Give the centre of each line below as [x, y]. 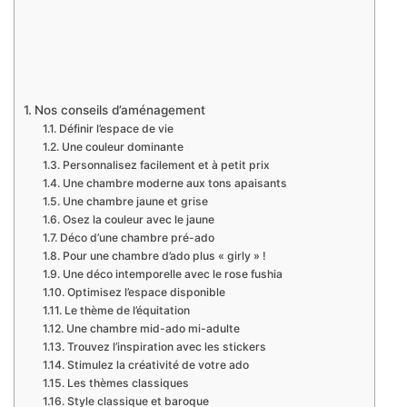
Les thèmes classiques [128, 383]
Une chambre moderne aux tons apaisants [174, 184]
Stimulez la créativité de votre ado [158, 365]
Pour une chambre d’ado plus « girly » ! [164, 256]
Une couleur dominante [122, 147]
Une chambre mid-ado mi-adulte [153, 329]
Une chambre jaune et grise [135, 202]
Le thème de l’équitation [127, 311]
